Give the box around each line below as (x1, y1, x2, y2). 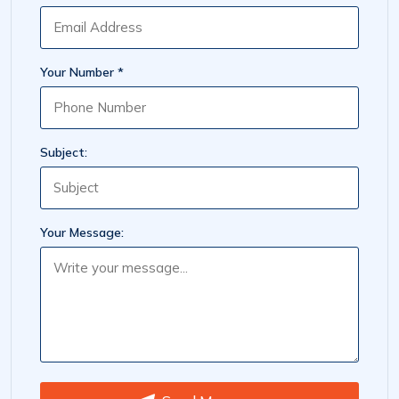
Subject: (40, 144, 87, 160)
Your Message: (40, 224, 124, 240)
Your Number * (40, 64, 124, 80)
